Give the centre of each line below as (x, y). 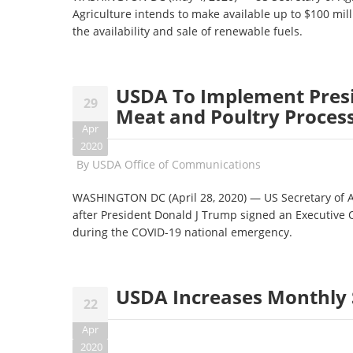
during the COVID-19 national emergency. (182, 232)
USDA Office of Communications (176, 164)
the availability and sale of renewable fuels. (188, 31)
